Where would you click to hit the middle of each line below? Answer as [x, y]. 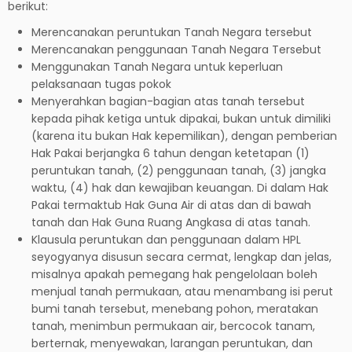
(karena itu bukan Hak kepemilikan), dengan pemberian [184, 136]
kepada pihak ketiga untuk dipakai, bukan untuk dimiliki [181, 118]
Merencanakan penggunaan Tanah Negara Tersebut [176, 49]
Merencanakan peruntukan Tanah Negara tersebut [172, 32]
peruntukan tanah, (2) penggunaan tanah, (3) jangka [179, 170]
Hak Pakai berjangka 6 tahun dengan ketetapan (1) [170, 153]
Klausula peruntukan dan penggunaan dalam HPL [166, 239]
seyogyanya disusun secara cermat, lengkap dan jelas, [181, 257]
